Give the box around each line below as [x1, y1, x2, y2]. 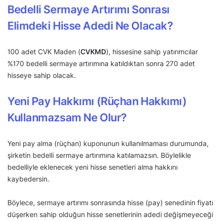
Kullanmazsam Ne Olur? [7, 110, 127, 124]
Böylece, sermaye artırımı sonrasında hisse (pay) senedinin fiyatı [7, 198, 213, 207]
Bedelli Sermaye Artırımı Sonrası [7, 2, 170, 16]
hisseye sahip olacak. [7, 71, 76, 79]
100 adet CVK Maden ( [7, 47, 80, 56]
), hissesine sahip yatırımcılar [106, 47, 198, 56]
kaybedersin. [7, 174, 49, 183]
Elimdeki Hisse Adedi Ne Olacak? [7, 19, 173, 32]
